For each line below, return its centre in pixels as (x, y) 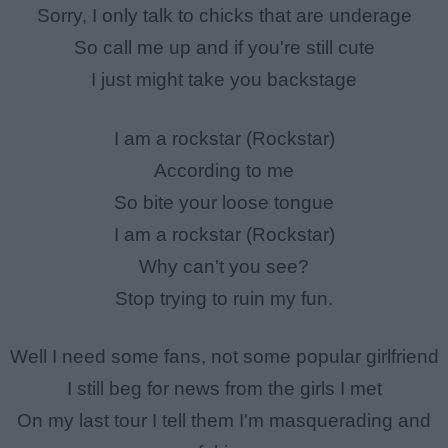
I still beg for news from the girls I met (224, 389)
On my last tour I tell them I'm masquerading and (224, 421)
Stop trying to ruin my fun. (224, 298)
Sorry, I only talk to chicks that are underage (224, 16)
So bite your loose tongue (224, 202)
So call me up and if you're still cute (224, 48)
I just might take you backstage (224, 80)
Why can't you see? (224, 266)
